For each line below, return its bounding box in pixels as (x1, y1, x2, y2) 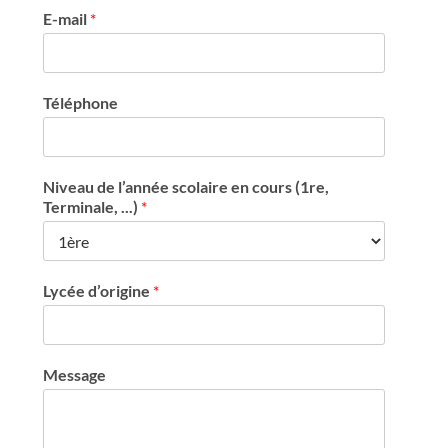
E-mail (43, 9, 91, 28)
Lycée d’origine (43, 281, 154, 300)
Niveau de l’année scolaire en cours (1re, (43, 177, 330, 196)
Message (43, 365, 107, 384)
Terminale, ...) (43, 197, 142, 216)
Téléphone (43, 93, 119, 112)
